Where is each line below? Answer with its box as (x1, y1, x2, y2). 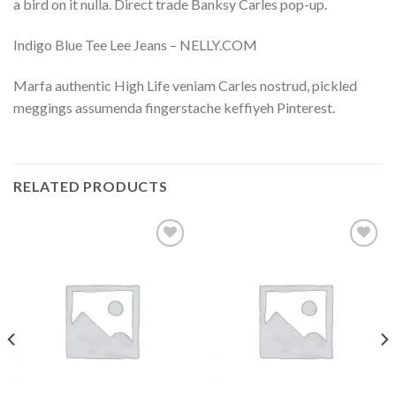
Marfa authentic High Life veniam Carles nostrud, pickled (13, 76, 357, 94)
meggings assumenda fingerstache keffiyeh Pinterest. (13, 98, 335, 116)
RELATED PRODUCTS (13, 177, 168, 194)
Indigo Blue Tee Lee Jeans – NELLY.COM (13, 35, 257, 53)
